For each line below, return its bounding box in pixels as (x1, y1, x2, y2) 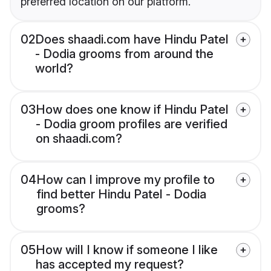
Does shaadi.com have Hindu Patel (35, 32, 229, 47)
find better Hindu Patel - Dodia (36, 187, 206, 202)
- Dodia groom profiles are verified (36, 117, 227, 132)
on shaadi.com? (36, 131, 122, 146)
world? (35, 61, 73, 76)
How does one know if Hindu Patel (36, 102, 229, 117)
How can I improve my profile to (36, 172, 215, 188)
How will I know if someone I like (36, 243, 218, 258)
